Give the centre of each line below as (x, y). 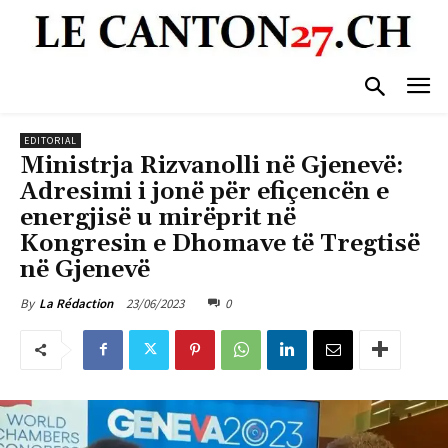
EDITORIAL (50, 140)
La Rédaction (76, 303)
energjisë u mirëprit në (158, 217)
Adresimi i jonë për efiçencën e (204, 191)
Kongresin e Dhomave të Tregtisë (220, 243)
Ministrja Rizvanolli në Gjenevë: (212, 165)
